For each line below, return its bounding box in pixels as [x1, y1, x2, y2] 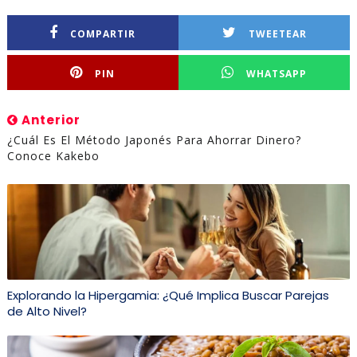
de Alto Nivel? [6, 302, 87, 320]
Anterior [18, 111, 80, 128]
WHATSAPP [246, 66, 307, 80]
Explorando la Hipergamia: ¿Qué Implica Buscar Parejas [6, 286, 329, 304]
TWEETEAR [248, 26, 307, 41]
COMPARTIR [70, 26, 136, 41]
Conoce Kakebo [6, 147, 100, 163]
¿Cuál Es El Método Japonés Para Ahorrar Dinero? [6, 131, 301, 147]
